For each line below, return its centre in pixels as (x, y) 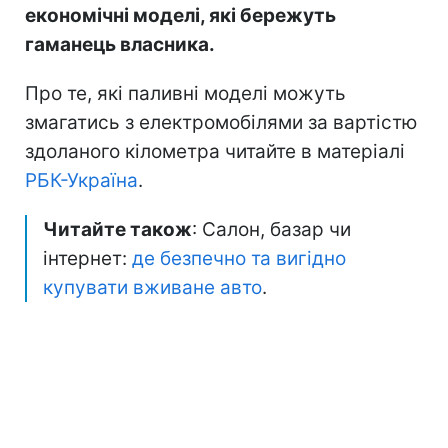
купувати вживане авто (152, 287)
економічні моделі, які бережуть (180, 15)
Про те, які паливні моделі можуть (185, 93)
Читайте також (117, 229)
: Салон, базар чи (271, 229)
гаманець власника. (120, 44)
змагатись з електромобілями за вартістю (221, 122)
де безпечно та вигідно (239, 258)
